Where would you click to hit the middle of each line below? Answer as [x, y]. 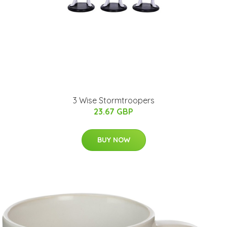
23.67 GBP [113, 111]
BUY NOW [113, 140]
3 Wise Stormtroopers [113, 100]
